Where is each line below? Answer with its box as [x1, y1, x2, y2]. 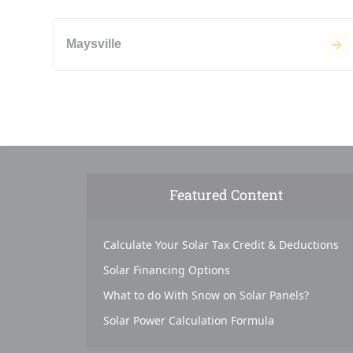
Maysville [66, 37, 121, 51]
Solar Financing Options [102, 262, 230, 277]
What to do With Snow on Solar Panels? [102, 287, 309, 303]
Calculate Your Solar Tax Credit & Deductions [102, 236, 339, 252]
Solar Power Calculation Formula [102, 312, 274, 328]
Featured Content [169, 184, 283, 204]
